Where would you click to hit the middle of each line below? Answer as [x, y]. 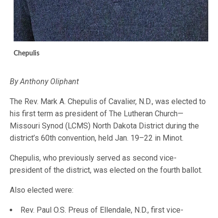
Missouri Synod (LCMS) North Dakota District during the [105, 126]
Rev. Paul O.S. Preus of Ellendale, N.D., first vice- [102, 210]
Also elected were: [43, 190]
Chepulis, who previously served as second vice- [93, 158]
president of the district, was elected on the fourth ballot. [107, 170]
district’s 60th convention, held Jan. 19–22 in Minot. [98, 138]
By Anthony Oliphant [45, 81]
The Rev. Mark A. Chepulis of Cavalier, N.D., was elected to [108, 101]
